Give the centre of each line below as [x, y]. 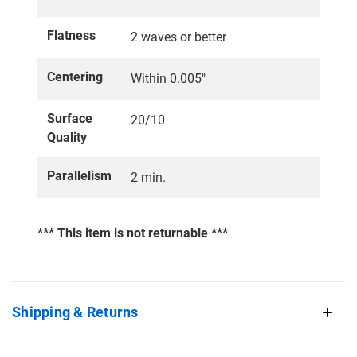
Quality [67, 137]
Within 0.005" [168, 78]
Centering [75, 76]
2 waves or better [178, 37]
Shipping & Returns [75, 312]
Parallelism [79, 175]
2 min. [148, 177]
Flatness [71, 35]
